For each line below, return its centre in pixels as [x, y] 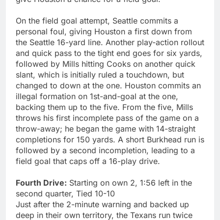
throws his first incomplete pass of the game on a [107, 118]
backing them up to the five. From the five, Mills [104, 107]
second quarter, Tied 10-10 [65, 193]
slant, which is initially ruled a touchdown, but [100, 74]
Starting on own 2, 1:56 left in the [129, 182]
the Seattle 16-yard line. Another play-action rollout [110, 42]
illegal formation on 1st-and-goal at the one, [97, 96]
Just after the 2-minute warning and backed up [102, 204]
